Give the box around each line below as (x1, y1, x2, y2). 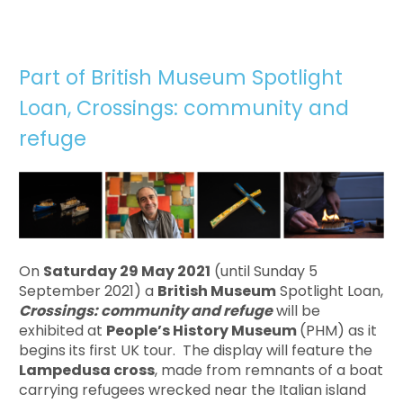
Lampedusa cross (19, 360, 156, 381)
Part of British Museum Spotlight (19, 63, 344, 92)
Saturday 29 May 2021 (43, 261, 211, 282)
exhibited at (19, 320, 107, 342)
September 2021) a (19, 281, 158, 302)
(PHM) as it (300, 320, 378, 342)
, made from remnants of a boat (155, 360, 384, 381)
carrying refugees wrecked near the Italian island (19, 380, 367, 401)
